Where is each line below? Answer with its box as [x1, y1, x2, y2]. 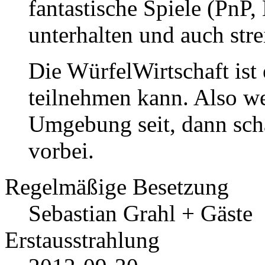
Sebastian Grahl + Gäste [28, 201, 253, 227]
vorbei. [28, 138, 94, 164]
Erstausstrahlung [5, 227, 160, 253]
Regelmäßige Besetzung [5, 174, 229, 200]
